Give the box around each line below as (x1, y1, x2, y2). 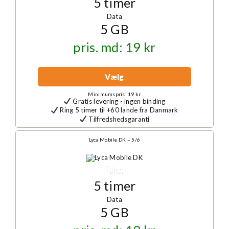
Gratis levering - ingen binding (71, 97, 166, 105)
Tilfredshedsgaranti (87, 114, 150, 123)
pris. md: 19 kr (73, 39, 156, 55)
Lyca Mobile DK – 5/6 (88, 136, 141, 143)
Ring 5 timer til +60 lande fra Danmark (58, 106, 178, 114)
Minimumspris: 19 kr (88, 90, 141, 97)
